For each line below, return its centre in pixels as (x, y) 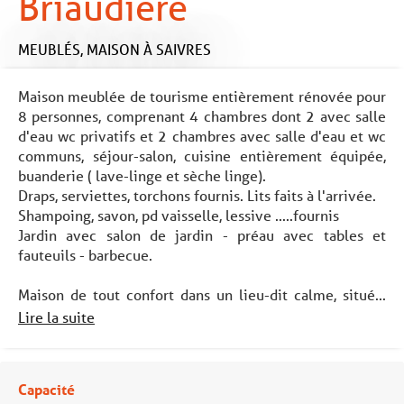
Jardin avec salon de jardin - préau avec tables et (202, 234)
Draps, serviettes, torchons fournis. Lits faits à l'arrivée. (197, 195)
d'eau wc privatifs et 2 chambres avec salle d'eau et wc (202, 135)
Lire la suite (56, 317)
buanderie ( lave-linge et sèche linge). (142, 175)
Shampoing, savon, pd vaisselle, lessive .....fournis (179, 215)
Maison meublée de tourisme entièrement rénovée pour (202, 96)
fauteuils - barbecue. (85, 254)
